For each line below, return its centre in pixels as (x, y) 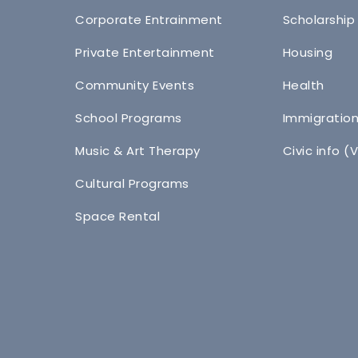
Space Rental (118, 217)
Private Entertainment (145, 53)
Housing (308, 53)
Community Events (135, 86)
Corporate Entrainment (149, 20)
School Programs (129, 118)
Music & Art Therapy (138, 151)
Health (303, 86)
